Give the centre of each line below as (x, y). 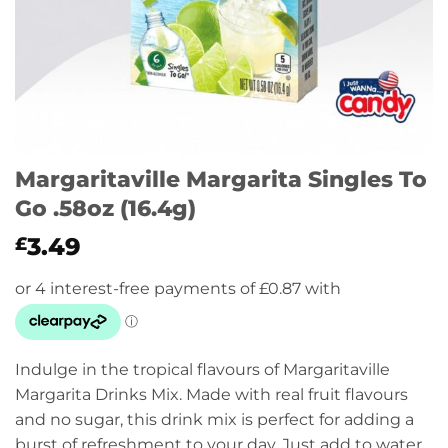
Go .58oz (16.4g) (105, 208)
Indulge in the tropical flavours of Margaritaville (202, 369)
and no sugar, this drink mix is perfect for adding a (214, 419)
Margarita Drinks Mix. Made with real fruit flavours (211, 394)
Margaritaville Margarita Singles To (221, 179)
